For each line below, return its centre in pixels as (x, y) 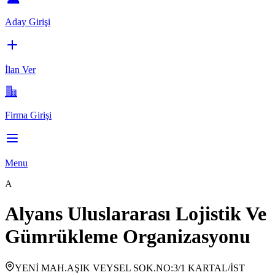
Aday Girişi (28, 21)
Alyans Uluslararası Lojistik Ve (136, 214)
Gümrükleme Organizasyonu (128, 237)
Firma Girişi (28, 115)
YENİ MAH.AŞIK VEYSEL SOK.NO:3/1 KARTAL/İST (130, 268)
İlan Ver (20, 69)
